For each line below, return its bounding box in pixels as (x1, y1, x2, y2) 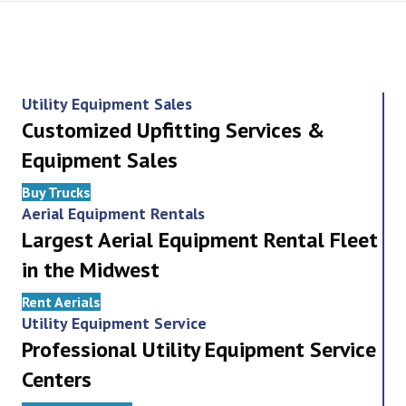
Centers (22, 365, 92, 394)
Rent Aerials (22, 293, 101, 312)
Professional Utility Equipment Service (22, 335, 376, 364)
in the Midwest (22, 256, 159, 285)
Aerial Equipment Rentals (22, 203, 205, 225)
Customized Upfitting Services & (22, 116, 324, 145)
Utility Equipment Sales (22, 93, 192, 115)
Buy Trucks (22, 183, 91, 202)
